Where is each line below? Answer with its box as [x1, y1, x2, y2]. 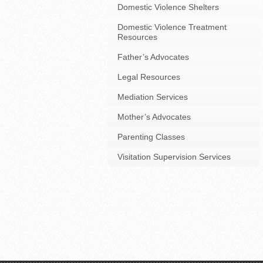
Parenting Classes [117, 132, 185, 141]
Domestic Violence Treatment [117, 22, 227, 32]
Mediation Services [117, 92, 188, 102]
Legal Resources [117, 72, 180, 82]
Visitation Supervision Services [117, 152, 231, 161]
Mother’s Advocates [117, 112, 191, 122]
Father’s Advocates [117, 52, 189, 62]
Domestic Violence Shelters [117, 2, 219, 12]
